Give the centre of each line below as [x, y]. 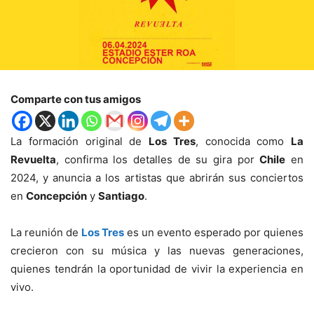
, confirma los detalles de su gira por [158, 159]
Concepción [56, 196]
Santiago [121, 196]
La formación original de [80, 141]
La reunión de [46, 232]
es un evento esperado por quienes [214, 232]
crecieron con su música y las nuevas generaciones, [157, 250]
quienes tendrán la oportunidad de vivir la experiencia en [157, 268]
